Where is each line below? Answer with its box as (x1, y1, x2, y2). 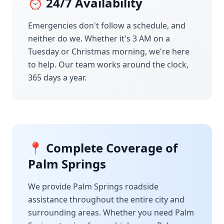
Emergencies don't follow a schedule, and (28, 20, 185, 31)
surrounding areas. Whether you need (28, 207, 175, 218)
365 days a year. (28, 72, 86, 83)
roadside (123, 181, 158, 192)
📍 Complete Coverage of (28, 139, 177, 156)
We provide (28, 181, 73, 192)
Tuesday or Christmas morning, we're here (28, 46, 189, 57)
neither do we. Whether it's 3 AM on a (28, 33, 170, 44)
